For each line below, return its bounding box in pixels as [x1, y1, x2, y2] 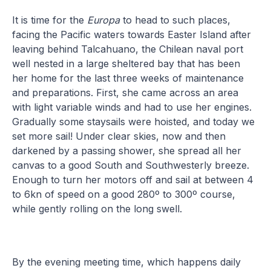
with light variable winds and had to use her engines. [12, 100, 252, 113]
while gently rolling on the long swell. [12, 202, 189, 215]
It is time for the [12, 13, 88, 26]
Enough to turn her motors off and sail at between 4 [12, 173, 254, 186]
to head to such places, [120, 13, 231, 26]
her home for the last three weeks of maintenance [12, 71, 244, 84]
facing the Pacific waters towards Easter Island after [12, 28, 252, 41]
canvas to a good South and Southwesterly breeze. [12, 158, 250, 171]
